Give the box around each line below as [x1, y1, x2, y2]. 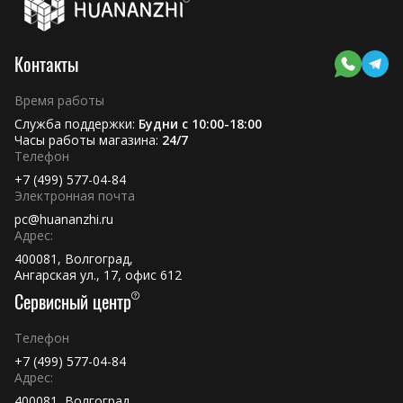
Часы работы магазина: [14, 131, 162, 148]
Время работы [14, 92, 104, 109]
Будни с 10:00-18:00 [139, 115, 262, 132]
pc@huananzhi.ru [14, 210, 113, 228]
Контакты [14, 50, 78, 77]
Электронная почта [14, 187, 135, 204]
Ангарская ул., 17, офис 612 [14, 266, 182, 283]
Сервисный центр [14, 288, 131, 315]
